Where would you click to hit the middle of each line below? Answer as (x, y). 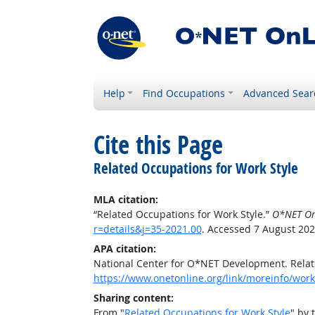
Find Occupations (184, 93)
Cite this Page (158, 145)
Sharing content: (133, 298)
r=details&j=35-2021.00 (147, 229)
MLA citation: (126, 199)
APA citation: (124, 249)
